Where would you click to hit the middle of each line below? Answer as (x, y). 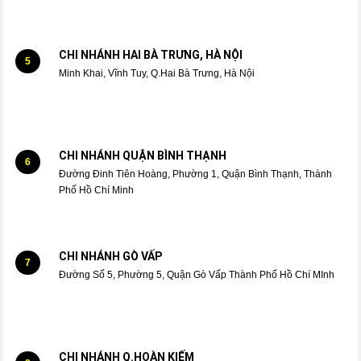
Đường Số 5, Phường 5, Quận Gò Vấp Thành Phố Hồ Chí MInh (196, 274)
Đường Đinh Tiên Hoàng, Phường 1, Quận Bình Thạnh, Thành (195, 174)
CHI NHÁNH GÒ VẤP (110, 256)
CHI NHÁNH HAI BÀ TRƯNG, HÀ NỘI (150, 54)
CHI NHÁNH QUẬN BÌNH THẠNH (142, 155)
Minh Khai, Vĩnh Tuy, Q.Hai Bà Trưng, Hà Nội (156, 73)
